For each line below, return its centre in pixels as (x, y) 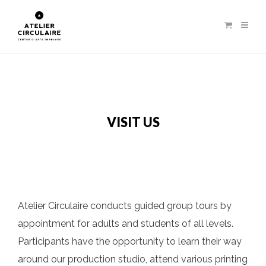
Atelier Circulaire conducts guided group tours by (125, 206)
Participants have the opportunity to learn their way (130, 242)
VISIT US (133, 122)
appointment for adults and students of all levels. (126, 224)
